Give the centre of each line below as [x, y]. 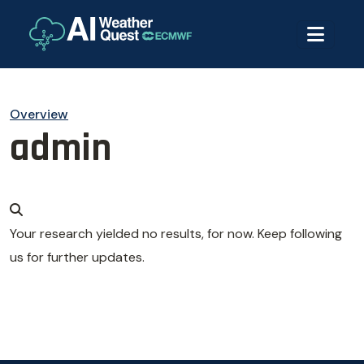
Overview [39, 114]
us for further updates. [77, 257]
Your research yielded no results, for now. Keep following [176, 234]
